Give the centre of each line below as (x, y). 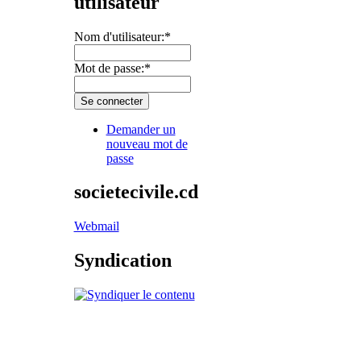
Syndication (122, 261)
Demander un (141, 129)
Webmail (96, 226)
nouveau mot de (147, 143)
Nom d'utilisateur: (119, 36)
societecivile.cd (136, 192)
